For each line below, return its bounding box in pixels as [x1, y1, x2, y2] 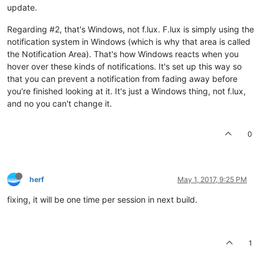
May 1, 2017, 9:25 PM [177, 174, 247, 184]
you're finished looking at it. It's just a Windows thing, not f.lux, [7, 85, 246, 96]
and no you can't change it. [7, 98, 112, 108]
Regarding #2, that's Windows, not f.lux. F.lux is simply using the [7, 24, 254, 34]
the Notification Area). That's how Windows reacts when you [7, 48, 239, 59]
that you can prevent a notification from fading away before [7, 73, 237, 84]
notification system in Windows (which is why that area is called [7, 36, 250, 47]
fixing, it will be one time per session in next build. [7, 194, 197, 204]
